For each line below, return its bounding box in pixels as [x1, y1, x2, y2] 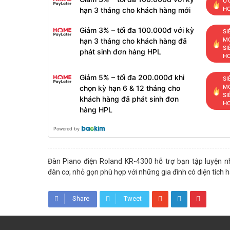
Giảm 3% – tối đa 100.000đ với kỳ [79, 26, 194, 34]
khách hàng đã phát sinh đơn [79, 94, 179, 103]
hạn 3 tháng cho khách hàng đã [79, 36, 187, 45]
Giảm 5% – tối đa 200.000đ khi [79, 73, 184, 82]
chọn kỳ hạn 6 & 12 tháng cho [79, 84, 180, 92]
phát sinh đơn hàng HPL [79, 47, 161, 56]
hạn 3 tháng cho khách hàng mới [79, 6, 190, 14]
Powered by [53, 126, 80, 131]
